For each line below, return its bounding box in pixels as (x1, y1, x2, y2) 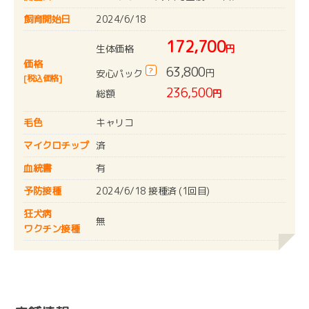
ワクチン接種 (23, 222, 79, 236)
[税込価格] (23, 72, 61, 85)
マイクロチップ (23, 139, 89, 152)
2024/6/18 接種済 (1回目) (96, 184, 210, 198)
